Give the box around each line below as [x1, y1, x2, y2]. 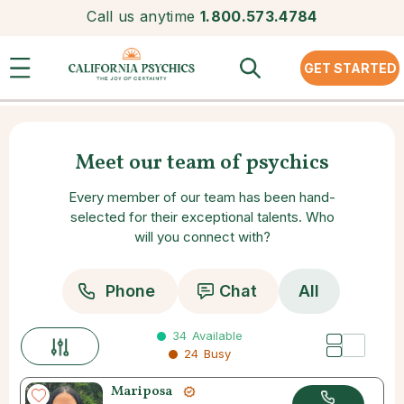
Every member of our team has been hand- [69, 188, 335, 206]
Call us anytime [87, 7, 196, 25]
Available [191, 328, 243, 343]
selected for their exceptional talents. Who [69, 207, 335, 225]
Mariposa [111, 382, 172, 402]
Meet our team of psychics [75, 149, 329, 178]
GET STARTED [303, 60, 397, 76]
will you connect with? [133, 227, 271, 245]
